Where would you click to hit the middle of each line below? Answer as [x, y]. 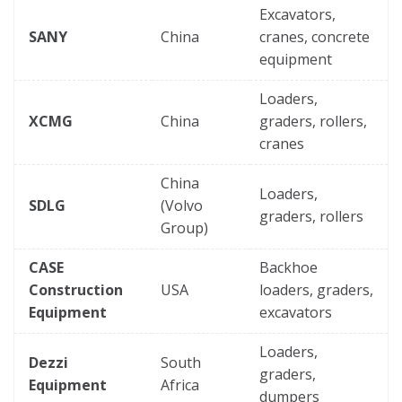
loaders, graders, [316, 289]
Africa [180, 385]
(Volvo [182, 205]
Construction [76, 289]
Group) [184, 227]
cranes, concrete [315, 36]
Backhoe [288, 267]
